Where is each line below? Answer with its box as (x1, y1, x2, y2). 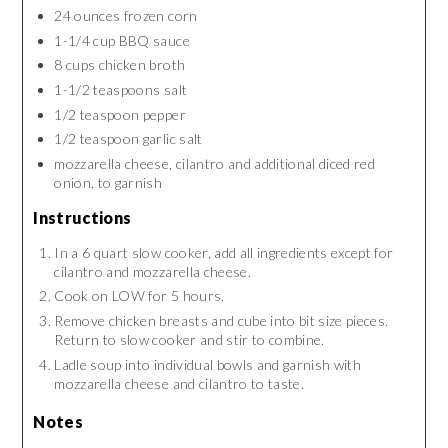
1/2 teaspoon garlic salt (54, 130, 203, 148)
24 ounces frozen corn (54, 7, 198, 25)
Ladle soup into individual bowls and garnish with (54, 355, 362, 373)
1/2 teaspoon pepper (54, 105, 186, 123)
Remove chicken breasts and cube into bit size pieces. (54, 312, 389, 330)
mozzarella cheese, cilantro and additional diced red (54, 154, 376, 172)
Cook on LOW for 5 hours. (54, 287, 225, 305)
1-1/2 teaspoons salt (54, 81, 188, 99)
